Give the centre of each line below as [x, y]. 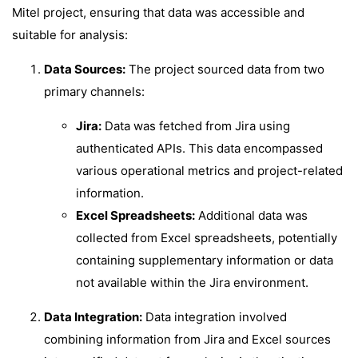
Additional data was [251, 215]
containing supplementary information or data [205, 260]
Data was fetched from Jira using [196, 126]
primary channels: [94, 91]
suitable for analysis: [70, 35]
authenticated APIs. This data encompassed [199, 148]
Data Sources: [85, 69]
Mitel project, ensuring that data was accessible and [158, 12]
